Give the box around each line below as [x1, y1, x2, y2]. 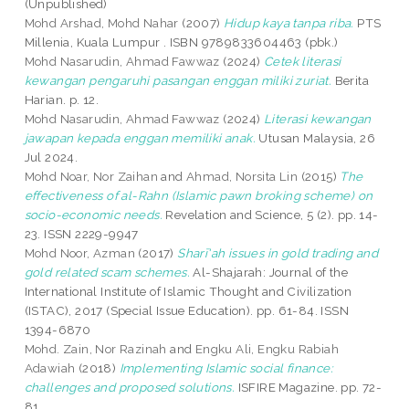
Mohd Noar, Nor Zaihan [24, 169, 159, 184]
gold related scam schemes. [24, 265, 191, 280]
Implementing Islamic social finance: [119, 361, 334, 376]
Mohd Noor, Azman [24, 246, 136, 261]
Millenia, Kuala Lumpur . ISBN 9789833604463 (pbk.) [24, 35, 339, 50]
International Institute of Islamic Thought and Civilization [24, 284, 352, 299]
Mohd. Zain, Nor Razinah [24, 341, 167, 357]
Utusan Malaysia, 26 [256, 131, 376, 146]
